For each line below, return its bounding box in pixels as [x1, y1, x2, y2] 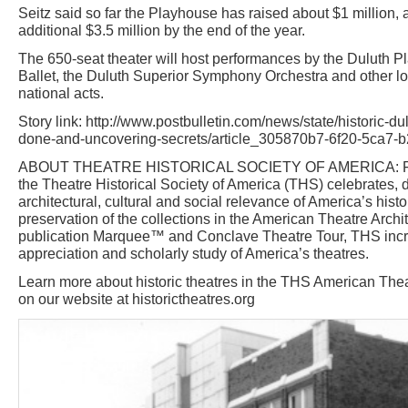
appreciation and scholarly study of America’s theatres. [18, 246, 369, 261]
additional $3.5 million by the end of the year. [18, 23, 305, 38]
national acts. [18, 86, 104, 101]
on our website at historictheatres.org [18, 291, 255, 307]
